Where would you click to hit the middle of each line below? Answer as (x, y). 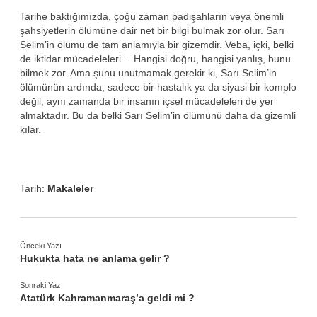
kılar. (30, 129)
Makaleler (70, 188)
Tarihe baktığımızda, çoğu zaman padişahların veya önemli (152, 16)
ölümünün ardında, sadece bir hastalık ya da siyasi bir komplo (158, 87)
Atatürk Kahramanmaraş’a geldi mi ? (107, 298)
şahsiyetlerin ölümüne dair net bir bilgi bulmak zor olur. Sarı (152, 30)
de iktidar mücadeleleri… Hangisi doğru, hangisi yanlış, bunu (155, 58)
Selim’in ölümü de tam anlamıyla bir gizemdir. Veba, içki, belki (157, 44)
